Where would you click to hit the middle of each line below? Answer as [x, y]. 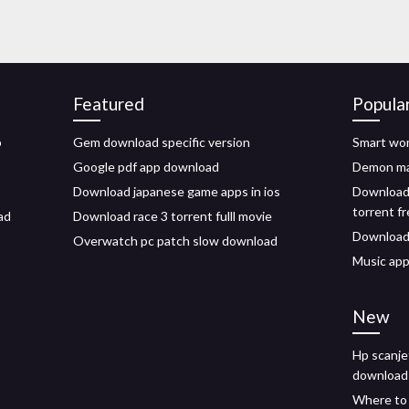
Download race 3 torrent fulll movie [173, 216]
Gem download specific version [162, 142]
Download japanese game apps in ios [177, 191]
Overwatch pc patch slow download [175, 241]
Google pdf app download [146, 167]
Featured [109, 104]
